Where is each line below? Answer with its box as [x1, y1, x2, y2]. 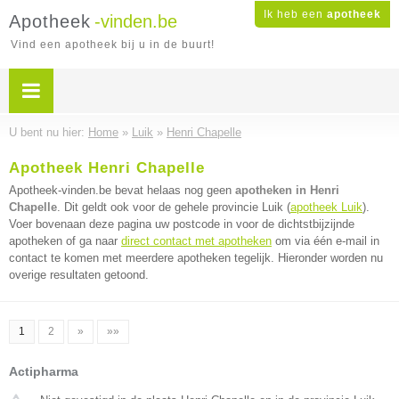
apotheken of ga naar [9, 234, 121, 248]
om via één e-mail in [272, 234, 379, 248]
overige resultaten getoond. [9, 268, 149, 281]
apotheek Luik [290, 200, 362, 214]
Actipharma [9, 364, 78, 379]
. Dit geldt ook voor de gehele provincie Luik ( [57, 200, 290, 214]
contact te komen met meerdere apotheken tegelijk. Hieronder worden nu [9, 251, 383, 265]
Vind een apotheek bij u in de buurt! [11, 38, 215, 51]
